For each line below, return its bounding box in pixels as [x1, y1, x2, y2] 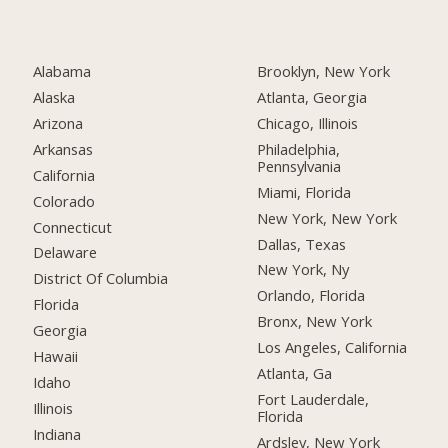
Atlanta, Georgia [257, 87, 368, 108]
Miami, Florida [257, 181, 352, 202]
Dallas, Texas [257, 233, 347, 254]
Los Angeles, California [257, 337, 408, 358]
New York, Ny [257, 259, 350, 280]
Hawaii [33, 346, 79, 367]
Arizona [33, 112, 84, 133]
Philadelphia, [257, 138, 341, 159]
